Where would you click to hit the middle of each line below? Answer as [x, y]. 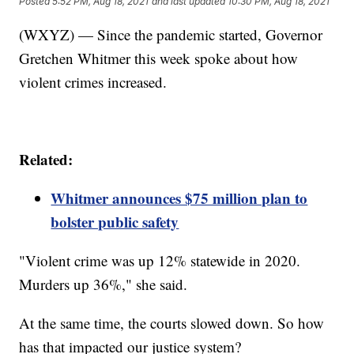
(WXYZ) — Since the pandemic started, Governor [171, 35]
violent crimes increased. [93, 82]
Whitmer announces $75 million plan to [179, 198]
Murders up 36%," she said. [104, 284]
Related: [46, 160]
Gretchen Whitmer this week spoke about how [159, 58]
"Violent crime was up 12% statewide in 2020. [160, 261]
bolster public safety [115, 222]
